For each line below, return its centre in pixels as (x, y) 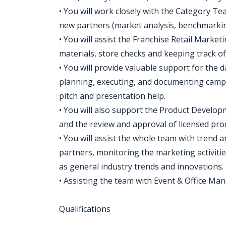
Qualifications (85, 209)
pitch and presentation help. (112, 96)
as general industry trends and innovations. (141, 166)
